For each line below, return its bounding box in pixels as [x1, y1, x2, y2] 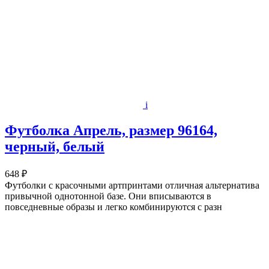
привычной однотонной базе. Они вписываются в [5, 190, 211, 201]
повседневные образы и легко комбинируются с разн [5, 201, 222, 212]
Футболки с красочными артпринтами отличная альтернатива [5, 180, 259, 190]
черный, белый [5, 138, 104, 154]
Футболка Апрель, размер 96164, [5, 122, 217, 138]
